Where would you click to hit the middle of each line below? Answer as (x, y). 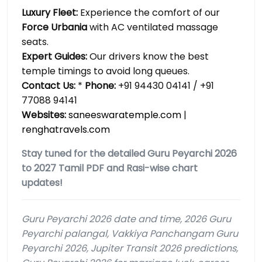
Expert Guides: (54, 57)
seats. (35, 42)
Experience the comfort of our (149, 13)
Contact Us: (49, 86)
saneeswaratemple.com (125, 115)
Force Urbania (54, 27)
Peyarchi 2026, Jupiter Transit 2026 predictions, (130, 249)
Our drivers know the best (148, 57)
